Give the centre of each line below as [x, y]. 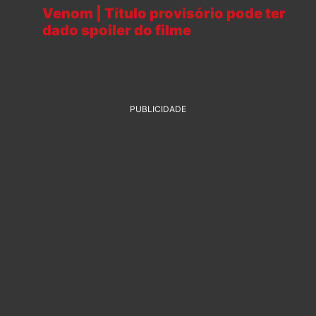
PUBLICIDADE [158, 109]
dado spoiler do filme [117, 30]
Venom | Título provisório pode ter [164, 13]
